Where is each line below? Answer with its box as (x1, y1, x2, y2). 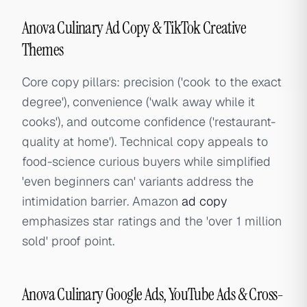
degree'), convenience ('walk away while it (22, 94, 255, 110)
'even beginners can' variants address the (22, 173, 254, 189)
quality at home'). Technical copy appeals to (22, 134, 268, 149)
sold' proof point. (22, 233, 114, 249)
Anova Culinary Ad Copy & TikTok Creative (22, 17, 246, 38)
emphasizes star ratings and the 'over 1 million (22, 213, 282, 229)
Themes (22, 39, 64, 60)
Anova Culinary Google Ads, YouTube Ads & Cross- (22, 284, 284, 305)
